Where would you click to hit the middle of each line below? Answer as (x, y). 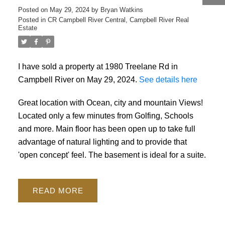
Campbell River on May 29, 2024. (78, 79)
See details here (168, 79)
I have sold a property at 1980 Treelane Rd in (98, 66)
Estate (27, 28)
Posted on (34, 10)
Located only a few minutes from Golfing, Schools (105, 115)
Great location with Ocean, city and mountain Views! (110, 102)
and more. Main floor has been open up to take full (106, 128)
